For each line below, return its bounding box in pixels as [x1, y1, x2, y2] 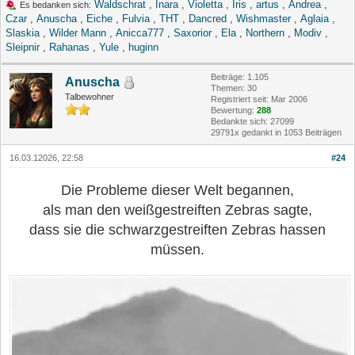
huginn [128, 41, 158, 54]
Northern [246, 27, 284, 40]
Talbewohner [65, 92, 114, 102]
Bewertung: [211, 105, 257, 116]
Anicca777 [116, 27, 164, 40]
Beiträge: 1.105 [211, 72, 269, 82]
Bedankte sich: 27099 [211, 116, 294, 127]
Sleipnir [6, 41, 40, 54]
